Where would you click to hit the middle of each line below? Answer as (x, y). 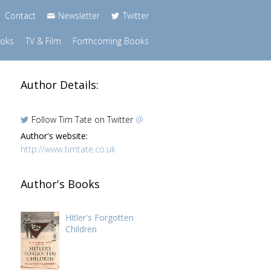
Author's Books (60, 184)
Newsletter (79, 15)
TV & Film (43, 41)
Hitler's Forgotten (99, 217)
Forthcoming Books (110, 41)
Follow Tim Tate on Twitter (83, 119)
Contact (20, 15)
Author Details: (59, 85)
